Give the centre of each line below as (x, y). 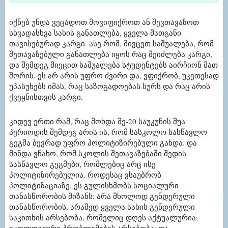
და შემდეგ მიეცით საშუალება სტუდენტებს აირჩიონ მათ (113, 65)
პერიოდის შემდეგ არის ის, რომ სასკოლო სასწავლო (108, 132)
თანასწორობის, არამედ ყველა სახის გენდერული (102, 207)
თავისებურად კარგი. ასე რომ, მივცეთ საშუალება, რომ (111, 44)
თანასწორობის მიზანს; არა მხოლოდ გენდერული (102, 196)
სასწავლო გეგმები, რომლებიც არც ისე (82, 164)
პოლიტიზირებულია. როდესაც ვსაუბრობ (85, 175)
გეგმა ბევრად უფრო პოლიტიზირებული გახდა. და (103, 143)
